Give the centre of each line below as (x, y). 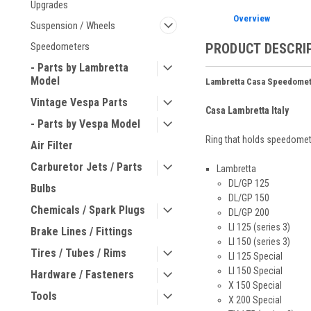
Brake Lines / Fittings (82, 232)
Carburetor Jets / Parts (86, 167)
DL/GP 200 (249, 212)
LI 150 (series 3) (259, 241)
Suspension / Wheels (73, 26)
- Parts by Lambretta (79, 68)
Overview (252, 18)
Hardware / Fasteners (82, 275)
